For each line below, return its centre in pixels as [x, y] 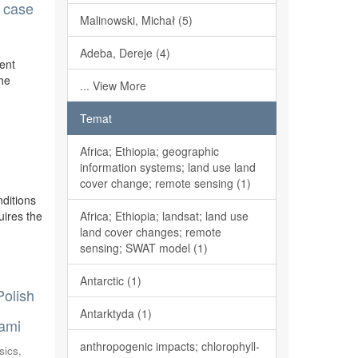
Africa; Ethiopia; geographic [149, 151]
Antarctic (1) [110, 280]
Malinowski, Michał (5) [136, 20]
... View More [113, 86]
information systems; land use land [167, 167]
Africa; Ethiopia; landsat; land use [164, 216]
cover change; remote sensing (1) [165, 183]
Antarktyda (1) [115, 313]
